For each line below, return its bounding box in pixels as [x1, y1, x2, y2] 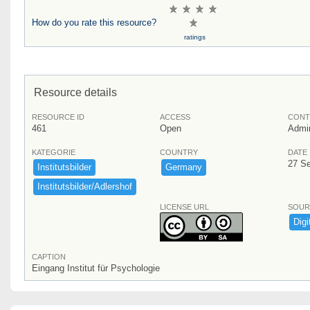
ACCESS [160, 112, 190, 121]
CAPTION [32, 252, 66, 261]
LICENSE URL [160, 202, 209, 211]
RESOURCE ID [32, 112, 84, 121]
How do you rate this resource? [32, 17, 156, 28]
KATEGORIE [32, 147, 75, 156]
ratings [183, 33, 206, 41]
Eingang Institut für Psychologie [32, 262, 160, 273]
